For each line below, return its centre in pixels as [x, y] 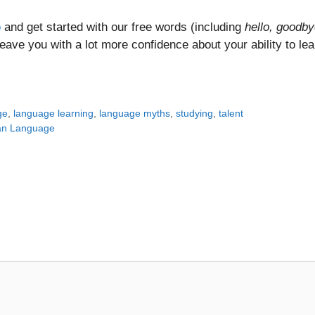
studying [195, 114]
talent [231, 114]
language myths [135, 114]
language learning [54, 114]
